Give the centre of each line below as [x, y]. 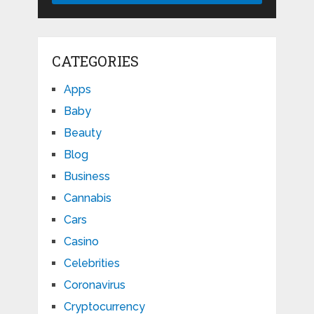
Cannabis [87, 198]
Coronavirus [94, 285]
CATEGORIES [95, 61]
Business [87, 177]
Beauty [82, 133]
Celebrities [91, 264]
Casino [81, 242]
